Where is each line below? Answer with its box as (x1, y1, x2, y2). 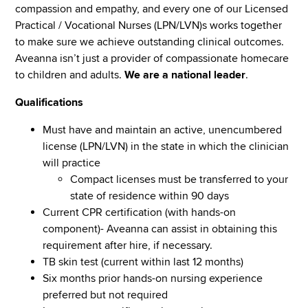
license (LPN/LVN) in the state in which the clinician (43, 139, 289, 153)
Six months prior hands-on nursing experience (43, 271, 263, 285)
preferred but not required (43, 287, 177, 302)
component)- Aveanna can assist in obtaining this (43, 221, 278, 236)
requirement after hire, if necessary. (43, 238, 213, 252)
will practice (43, 155, 101, 170)
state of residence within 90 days (70, 188, 235, 203)
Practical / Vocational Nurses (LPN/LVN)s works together (15, 18, 283, 32)
